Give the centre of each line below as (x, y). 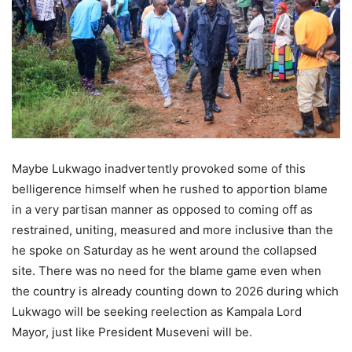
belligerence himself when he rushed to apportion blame (170, 189)
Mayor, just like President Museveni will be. (132, 332)
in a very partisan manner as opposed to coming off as (162, 210)
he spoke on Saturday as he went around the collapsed (164, 251)
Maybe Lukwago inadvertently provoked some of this (159, 169)
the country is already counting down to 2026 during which (175, 291)
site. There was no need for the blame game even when (167, 271)
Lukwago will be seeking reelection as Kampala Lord (157, 312)
